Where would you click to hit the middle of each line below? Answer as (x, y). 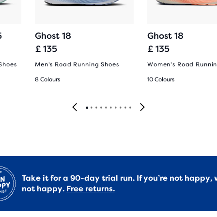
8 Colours (47, 79)
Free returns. (90, 189)
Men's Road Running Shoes (77, 64)
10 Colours (161, 79)
